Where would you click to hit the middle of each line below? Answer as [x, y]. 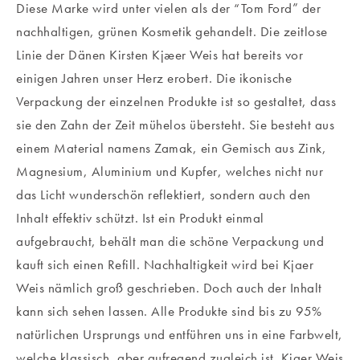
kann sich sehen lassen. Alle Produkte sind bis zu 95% [169, 311]
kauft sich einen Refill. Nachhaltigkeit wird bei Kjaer [165, 264]
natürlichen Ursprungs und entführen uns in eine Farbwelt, [180, 334]
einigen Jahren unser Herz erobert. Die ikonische [154, 78]
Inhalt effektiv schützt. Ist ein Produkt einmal [140, 217]
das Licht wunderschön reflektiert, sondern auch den [164, 194]
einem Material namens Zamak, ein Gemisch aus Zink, [171, 147]
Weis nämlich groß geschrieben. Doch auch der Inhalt [169, 287]
